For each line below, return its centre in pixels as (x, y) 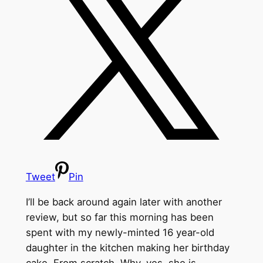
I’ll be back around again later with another (124, 202)
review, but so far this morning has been (119, 218)
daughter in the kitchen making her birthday (127, 248)
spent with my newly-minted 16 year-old (120, 233)
